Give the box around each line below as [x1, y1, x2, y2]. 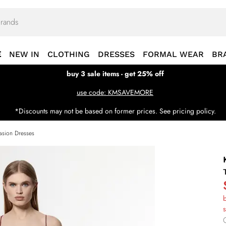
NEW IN [9, 49, 39, 59]
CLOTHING [47, 49, 90, 59]
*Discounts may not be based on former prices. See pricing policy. [14, 106, 216, 116]
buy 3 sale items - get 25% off [66, 69, 164, 79]
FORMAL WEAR [143, 49, 204, 59]
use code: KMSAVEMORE [77, 87, 153, 97]
